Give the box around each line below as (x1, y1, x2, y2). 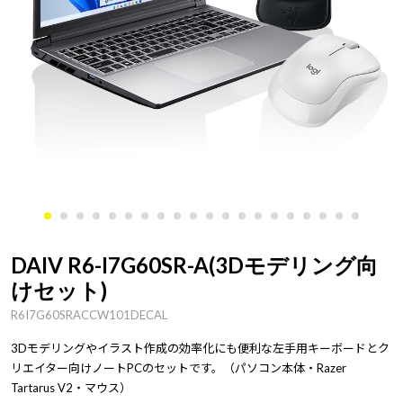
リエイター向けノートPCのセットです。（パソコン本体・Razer (11, 361, 346, 375)
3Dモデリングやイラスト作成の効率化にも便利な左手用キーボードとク (11, 341, 390, 355)
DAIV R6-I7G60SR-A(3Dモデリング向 (11, 252, 378, 278)
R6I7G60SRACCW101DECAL (11, 308, 167, 322)
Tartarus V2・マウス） (11, 381, 131, 395)
